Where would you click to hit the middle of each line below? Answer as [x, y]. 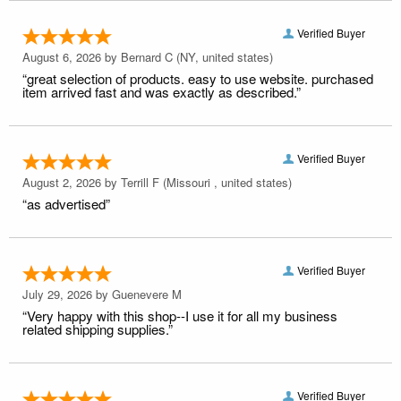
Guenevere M [147, 294]
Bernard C [147, 56]
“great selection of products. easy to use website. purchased [198, 78]
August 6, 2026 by [72, 56]
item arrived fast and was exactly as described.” [162, 91]
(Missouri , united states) [226, 182]
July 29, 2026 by [67, 294]
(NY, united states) [223, 56]
